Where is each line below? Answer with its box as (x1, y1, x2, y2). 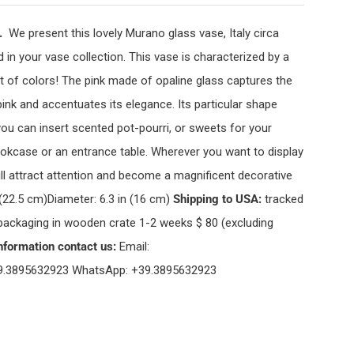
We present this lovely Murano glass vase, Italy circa (8, 26, 279, 40)
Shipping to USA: (172, 192, 262, 206)
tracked (261, 192, 303, 206)
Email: (115, 239, 149, 254)
